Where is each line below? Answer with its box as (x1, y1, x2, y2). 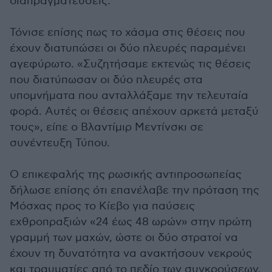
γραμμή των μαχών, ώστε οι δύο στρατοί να (10, 231, 238, 244)
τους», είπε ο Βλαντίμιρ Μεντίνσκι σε (10, 121, 203, 134)
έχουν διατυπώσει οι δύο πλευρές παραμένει (10, 42, 246, 55)
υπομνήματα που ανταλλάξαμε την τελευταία (10, 89, 248, 102)
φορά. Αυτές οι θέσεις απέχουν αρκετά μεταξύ (10, 105, 259, 118)
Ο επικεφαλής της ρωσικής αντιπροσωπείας (10, 168, 242, 181)
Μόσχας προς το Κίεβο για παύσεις (10, 200, 195, 212)
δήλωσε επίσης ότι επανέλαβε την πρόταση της (10, 184, 259, 197)
